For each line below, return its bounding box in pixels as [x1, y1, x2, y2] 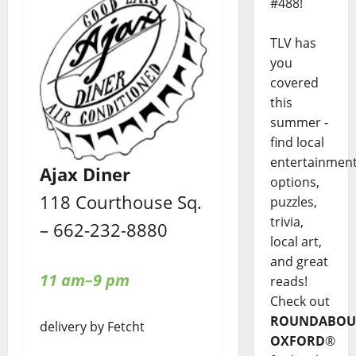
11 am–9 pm [40, 269, 130, 292]
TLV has [269, 34, 316, 52]
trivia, [269, 213, 304, 231]
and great [269, 253, 328, 271]
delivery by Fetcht [40, 318, 145, 336]
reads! [269, 273, 308, 291]
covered [269, 74, 319, 92]
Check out [269, 292, 330, 311]
